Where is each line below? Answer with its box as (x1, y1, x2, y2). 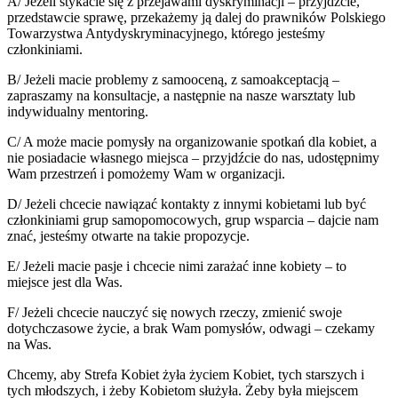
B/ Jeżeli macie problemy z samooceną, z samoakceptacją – (7, 72, 339, 88)
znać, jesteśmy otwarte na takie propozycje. (7, 228, 250, 244)
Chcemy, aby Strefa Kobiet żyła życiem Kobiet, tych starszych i (7, 367, 364, 383)
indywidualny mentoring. (7, 104, 148, 120)
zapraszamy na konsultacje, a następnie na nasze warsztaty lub (7, 88, 355, 104)
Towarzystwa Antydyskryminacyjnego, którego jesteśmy (7, 26, 325, 42)
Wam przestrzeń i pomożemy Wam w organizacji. (7, 166, 285, 182)
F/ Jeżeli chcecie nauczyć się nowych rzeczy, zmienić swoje (7, 305, 342, 321)
